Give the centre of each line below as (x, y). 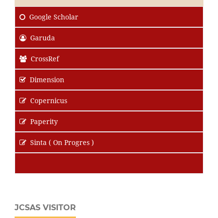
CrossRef (45, 59)
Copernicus (49, 101)
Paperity (44, 122)
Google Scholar (54, 17)
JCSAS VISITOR (45, 208)
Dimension (47, 80)
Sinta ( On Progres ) (62, 143)
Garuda (43, 38)
